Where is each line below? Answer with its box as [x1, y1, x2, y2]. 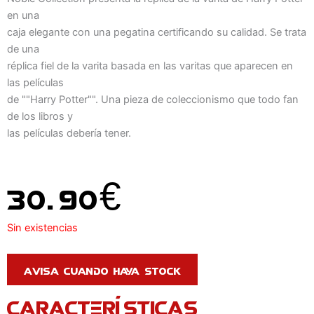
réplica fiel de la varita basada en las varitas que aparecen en [7, 60, 293, 73]
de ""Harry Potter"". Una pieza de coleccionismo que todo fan [7, 93, 299, 107]
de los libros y [7, 110, 73, 123]
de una [7, 43, 39, 56]
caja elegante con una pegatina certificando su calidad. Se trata [7, 26, 306, 39]
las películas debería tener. [7, 127, 131, 140]
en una [7, 9, 39, 22]
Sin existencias [7, 221, 78, 234]
